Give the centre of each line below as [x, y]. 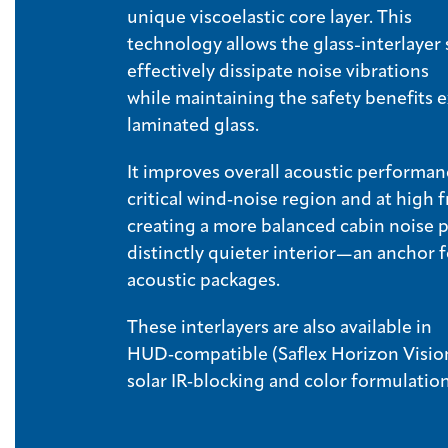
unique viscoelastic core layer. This [269, 18]
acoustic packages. [207, 281]
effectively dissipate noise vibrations [278, 72]
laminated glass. [197, 126]
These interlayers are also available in [279, 328]
